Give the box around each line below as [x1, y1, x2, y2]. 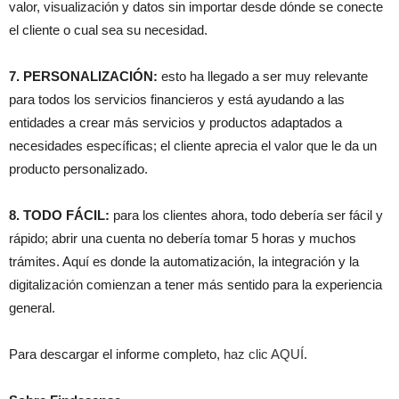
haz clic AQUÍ [224, 346, 304, 362]
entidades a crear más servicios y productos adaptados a [9, 115, 342, 131]
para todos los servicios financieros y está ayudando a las [9, 92, 345, 108]
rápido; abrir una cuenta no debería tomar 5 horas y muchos [9, 231, 356, 247]
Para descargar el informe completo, [9, 346, 224, 362]
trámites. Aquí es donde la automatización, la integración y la [9, 254, 359, 270]
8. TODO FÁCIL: [9, 208, 113, 224]
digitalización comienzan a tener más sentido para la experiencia [9, 277, 382, 293]
